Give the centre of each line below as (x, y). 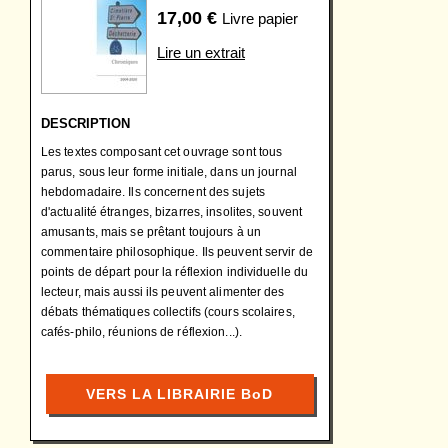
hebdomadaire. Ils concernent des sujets (153, 192)
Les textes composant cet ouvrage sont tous (162, 152)
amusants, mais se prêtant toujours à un (151, 232)
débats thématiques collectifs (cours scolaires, (168, 312)
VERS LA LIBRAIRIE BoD (180, 393)
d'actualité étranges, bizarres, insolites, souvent (172, 212)
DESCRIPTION (85, 123)
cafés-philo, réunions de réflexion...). (141, 332)
